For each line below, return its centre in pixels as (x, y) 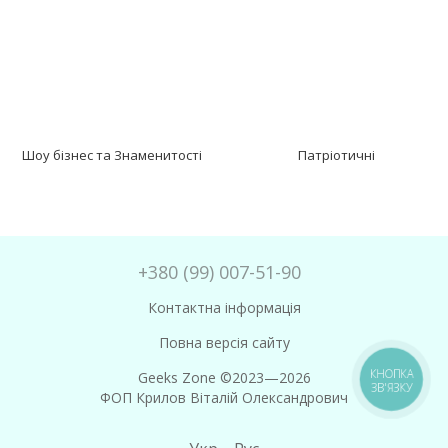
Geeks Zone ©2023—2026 (224, 377)
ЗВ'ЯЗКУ (391, 388)
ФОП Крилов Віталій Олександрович (224, 397)
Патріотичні (336, 154)
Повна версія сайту (224, 342)
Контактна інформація (224, 307)
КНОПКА (392, 374)
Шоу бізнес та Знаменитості (112, 154)
